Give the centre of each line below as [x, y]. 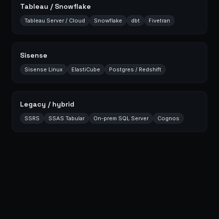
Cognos [168, 118]
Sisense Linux [44, 69]
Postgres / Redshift [135, 69]
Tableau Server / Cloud [55, 20]
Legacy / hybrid [47, 104]
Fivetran [159, 20]
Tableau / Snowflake [55, 6]
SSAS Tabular [66, 118]
